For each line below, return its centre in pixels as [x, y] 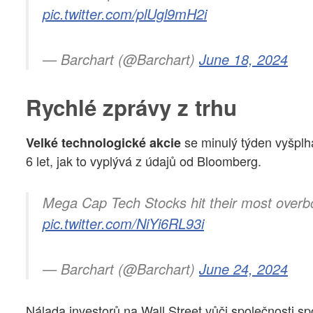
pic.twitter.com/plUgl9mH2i [125, 14]
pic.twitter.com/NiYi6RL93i [123, 223]
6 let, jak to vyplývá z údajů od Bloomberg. [144, 161]
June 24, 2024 [243, 268]
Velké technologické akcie [105, 143]
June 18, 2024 [243, 59]
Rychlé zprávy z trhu [131, 107]
